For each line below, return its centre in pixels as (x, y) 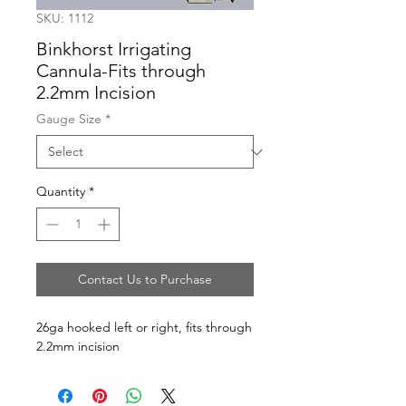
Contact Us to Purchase (145, 279)
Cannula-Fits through (121, 71)
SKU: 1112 (65, 18)
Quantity (61, 191)
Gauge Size (69, 119)
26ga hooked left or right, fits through (144, 327)
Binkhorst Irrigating (114, 49)
